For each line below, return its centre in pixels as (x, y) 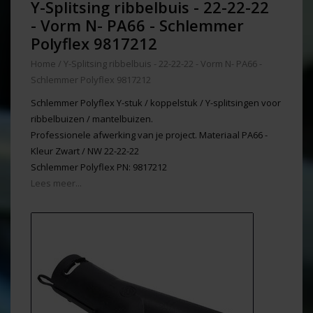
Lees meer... (56, 183)
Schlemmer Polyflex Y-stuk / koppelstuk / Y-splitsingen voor (156, 103)
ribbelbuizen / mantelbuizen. (92, 119)
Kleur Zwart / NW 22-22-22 (85, 151)
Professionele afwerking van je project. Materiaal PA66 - (149, 135)
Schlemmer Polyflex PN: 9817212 (99, 167)
